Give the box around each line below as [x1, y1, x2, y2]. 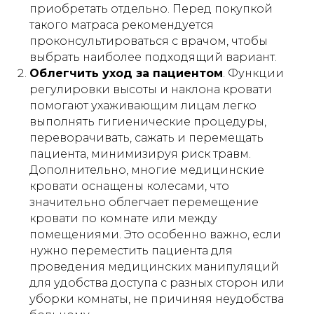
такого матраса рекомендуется [29, 18, 214, 32]
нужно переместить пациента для [29, 244, 233, 257]
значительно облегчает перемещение [29, 196, 259, 209]
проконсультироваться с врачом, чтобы [29, 34, 268, 48]
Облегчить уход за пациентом [29, 67, 223, 80]
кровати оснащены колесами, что [29, 179, 229, 193]
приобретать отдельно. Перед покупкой [29, 2, 273, 15]
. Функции [223, 67, 284, 80]
